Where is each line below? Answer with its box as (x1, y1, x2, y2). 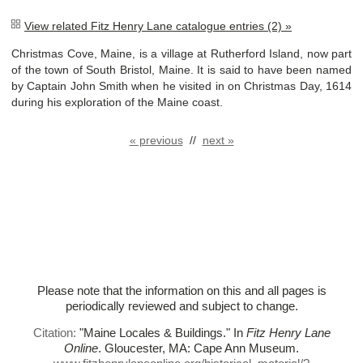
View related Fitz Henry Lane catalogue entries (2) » (24, 19, 292, 32)
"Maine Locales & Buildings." (79, 327, 230, 340)
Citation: (32, 327, 79, 340)
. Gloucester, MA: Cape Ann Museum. (98, 342, 299, 356)
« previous (129, 133, 183, 147)
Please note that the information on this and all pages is (36, 284, 327, 297)
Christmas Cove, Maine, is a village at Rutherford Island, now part (11, 46, 352, 60)
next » (202, 133, 234, 147)
